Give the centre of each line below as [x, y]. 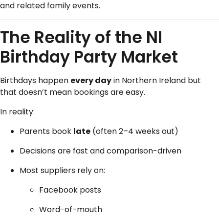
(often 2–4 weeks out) [134, 131]
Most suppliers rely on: [62, 171]
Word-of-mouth [71, 210]
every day [91, 81]
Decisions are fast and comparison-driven [100, 151]
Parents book [46, 131]
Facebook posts [70, 190]
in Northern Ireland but [156, 81]
